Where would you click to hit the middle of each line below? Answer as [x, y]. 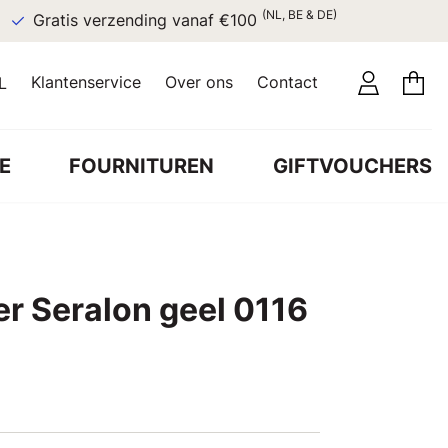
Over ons [199, 82]
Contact [287, 82]
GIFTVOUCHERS [352, 165]
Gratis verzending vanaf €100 [147, 20]
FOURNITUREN [142, 165]
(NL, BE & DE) [299, 14]
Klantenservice [86, 82]
